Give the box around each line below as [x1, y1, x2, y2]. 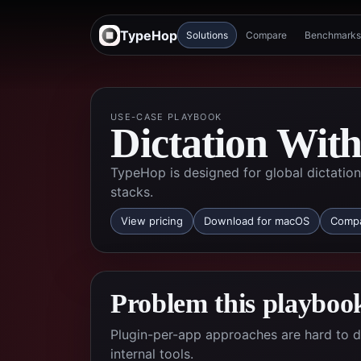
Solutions [186, 29, 228, 41]
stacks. [110, 184, 153, 200]
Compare [246, 29, 287, 41]
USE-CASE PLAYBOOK [110, 111, 222, 122]
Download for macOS [204, 214, 309, 227]
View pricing [121, 214, 183, 227]
